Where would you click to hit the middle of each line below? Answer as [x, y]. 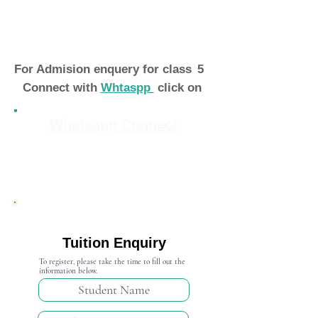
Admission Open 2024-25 [114, 183]
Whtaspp [125, 88]
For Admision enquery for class [103, 69]
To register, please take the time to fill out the [112, 262]
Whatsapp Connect [114, 124]
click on [179, 88]
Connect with [61, 88]
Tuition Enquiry [114, 243]
